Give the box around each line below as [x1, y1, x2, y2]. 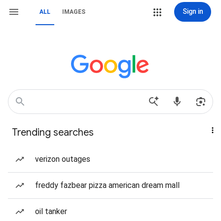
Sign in [182, 7, 203, 15]
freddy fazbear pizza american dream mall [35, 181, 180, 190]
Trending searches [12, 126, 94, 139]
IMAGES [62, 8, 85, 15]
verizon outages [35, 154, 90, 164]
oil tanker [35, 207, 67, 216]
